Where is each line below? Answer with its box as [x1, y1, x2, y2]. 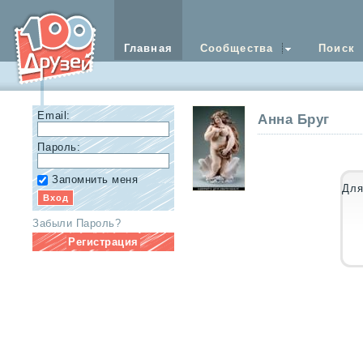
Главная [123, 42, 173, 54]
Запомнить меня [52, 173, 139, 186]
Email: [37, 109, 70, 122]
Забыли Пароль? [32, 216, 122, 229]
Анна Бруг [258, 112, 330, 128]
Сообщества [199, 42, 274, 54]
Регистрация [68, 235, 139, 248]
